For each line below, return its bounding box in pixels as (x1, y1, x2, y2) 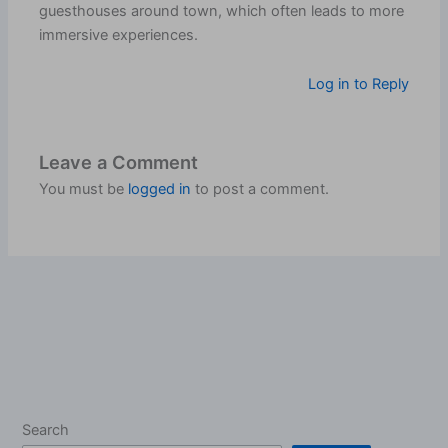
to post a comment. (191, 180, 330, 199)
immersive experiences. (39, 25, 199, 44)
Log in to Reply (307, 75, 409, 94)
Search (22, 421, 70, 440)
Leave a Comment (39, 151, 199, 174)
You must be (39, 180, 129, 199)
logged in (128, 180, 192, 199)
